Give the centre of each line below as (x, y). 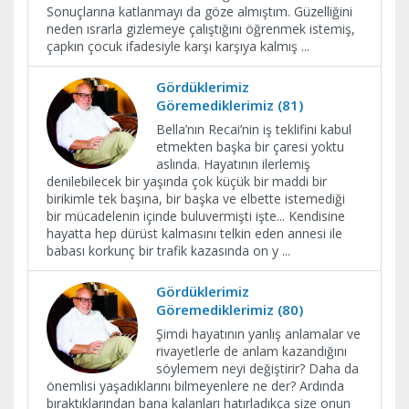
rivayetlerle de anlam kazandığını (252, 351)
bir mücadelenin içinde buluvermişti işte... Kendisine (196, 216)
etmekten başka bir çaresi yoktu (250, 147)
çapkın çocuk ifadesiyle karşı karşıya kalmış (174, 46)
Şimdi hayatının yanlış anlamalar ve (258, 334)
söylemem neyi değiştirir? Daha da (257, 368)
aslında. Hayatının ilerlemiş (233, 164)
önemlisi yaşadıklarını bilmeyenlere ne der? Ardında (195, 386)
